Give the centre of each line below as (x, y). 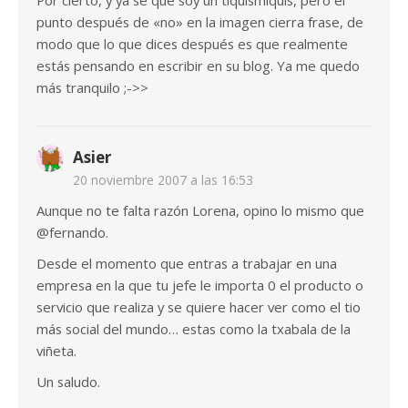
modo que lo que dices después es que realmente (192, 44)
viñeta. (56, 351)
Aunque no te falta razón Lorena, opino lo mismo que (200, 211)
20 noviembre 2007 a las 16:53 (163, 180)
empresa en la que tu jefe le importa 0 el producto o (200, 286)
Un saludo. (68, 382)
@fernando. (72, 233)
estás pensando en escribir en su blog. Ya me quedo (198, 66)
